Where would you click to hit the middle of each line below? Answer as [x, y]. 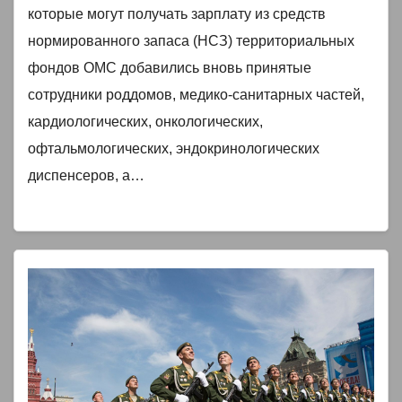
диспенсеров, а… [86, 176]
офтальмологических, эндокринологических [174, 149]
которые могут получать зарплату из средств [177, 14]
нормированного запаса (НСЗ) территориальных [191, 41]
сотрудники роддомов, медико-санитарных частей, [196, 95]
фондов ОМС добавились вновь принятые [170, 68]
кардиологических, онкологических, [145, 122]
